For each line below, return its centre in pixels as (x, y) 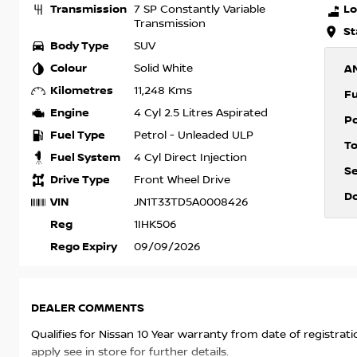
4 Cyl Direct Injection (190, 158)
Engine (70, 113)
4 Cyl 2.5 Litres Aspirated (201, 114)
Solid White (163, 69)
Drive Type (80, 180)
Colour (69, 69)
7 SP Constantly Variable (200, 10)
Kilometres (82, 91)
